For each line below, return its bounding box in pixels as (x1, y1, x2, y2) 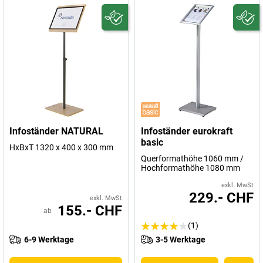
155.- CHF (58, 203, 122, 219)
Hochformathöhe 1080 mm (141, 163, 240, 173)
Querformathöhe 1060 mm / (141, 154, 244, 163)
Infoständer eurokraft (141, 126, 232, 137)
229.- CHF (189, 190, 254, 206)
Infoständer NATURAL (9, 126, 103, 137)
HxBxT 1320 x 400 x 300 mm (9, 143, 113, 152)
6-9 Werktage (24, 235, 74, 244)
